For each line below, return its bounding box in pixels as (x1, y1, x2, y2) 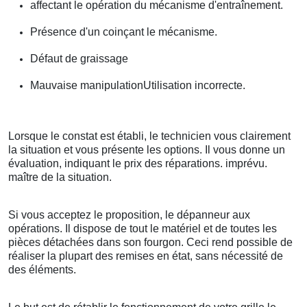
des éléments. (8, 264, 76, 276)
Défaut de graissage (30, 53, 128, 65)
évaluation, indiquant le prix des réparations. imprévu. (8, 158, 267, 170)
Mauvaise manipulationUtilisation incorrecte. (30, 79, 245, 92)
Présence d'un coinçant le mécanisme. (30, 26, 217, 38)
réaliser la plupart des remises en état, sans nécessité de (8, 250, 283, 262)
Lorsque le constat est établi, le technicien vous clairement (8, 130, 291, 143)
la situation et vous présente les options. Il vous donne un (8, 144, 285, 156)
